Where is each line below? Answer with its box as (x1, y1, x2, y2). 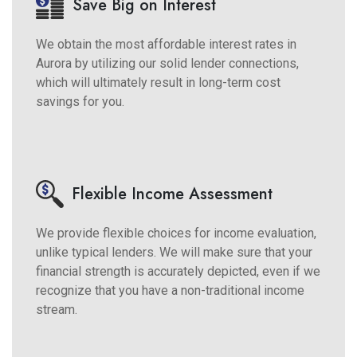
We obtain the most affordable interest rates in (36, 36, 296, 52)
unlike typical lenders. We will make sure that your (36, 244, 312, 260)
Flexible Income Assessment (72, 182, 273, 206)
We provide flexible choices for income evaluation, (36, 225, 316, 241)
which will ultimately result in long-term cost (36, 74, 280, 90)
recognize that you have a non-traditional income (36, 282, 304, 298)
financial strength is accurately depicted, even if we (36, 263, 320, 279)
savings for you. (36, 93, 124, 109)
